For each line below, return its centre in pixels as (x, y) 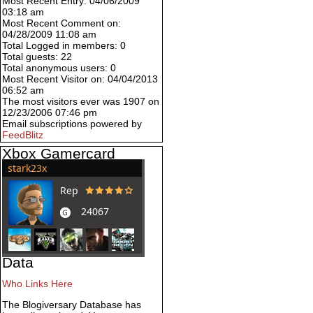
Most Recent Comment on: (61, 23)
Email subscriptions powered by (72, 124)
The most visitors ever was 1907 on (81, 102)
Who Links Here (37, 284)
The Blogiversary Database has (72, 305)
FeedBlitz (23, 135)
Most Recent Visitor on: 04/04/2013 (80, 79)
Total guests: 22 (37, 57)
